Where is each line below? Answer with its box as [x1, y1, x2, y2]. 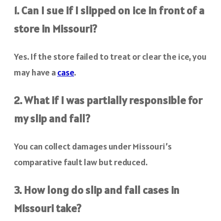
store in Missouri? [14, 22, 97, 36]
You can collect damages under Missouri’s [14, 141, 172, 152]
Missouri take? [14, 201, 81, 216]
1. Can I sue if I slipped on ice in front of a [14, 3, 204, 18]
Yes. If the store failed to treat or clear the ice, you [14, 51, 207, 63]
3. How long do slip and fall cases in [14, 183, 180, 197]
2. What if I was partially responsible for [14, 93, 202, 108]
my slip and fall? [14, 111, 90, 126]
